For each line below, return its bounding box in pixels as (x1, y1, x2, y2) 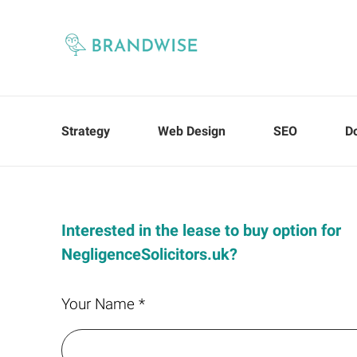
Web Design (158, 124, 226, 139)
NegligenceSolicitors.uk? (61, 245, 237, 264)
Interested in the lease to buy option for (61, 221, 341, 240)
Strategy (61, 124, 110, 139)
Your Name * (61, 295, 145, 313)
